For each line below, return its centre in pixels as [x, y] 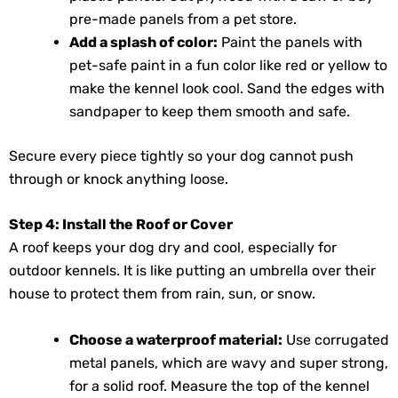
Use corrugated [336, 339]
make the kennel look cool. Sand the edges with [227, 88]
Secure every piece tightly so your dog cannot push [181, 155]
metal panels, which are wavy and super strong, [229, 362]
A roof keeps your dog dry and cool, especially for [173, 248]
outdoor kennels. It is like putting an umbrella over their [192, 271]
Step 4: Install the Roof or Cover [121, 225]
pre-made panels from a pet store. [183, 19]
